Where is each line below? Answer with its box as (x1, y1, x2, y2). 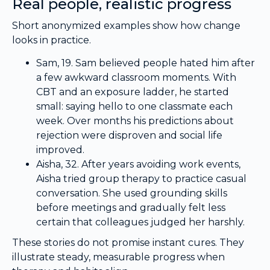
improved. (36, 144, 84, 156)
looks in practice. (12, 34, 91, 46)
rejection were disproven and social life (36, 130, 222, 142)
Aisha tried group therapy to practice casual (36, 173, 246, 185)
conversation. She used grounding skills (36, 187, 227, 199)
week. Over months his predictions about (36, 115, 234, 127)
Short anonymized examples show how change (12, 19, 240, 31)
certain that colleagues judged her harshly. (36, 216, 245, 228)
